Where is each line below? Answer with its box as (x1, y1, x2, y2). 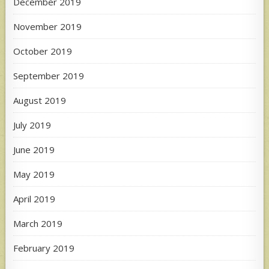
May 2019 (13, 168, 55, 180)
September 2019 (13, 69, 85, 82)
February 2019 (13, 241, 75, 254)
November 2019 (13, 20, 82, 32)
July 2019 (13, 118, 52, 131)
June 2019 (13, 143, 55, 156)
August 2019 (13, 94, 67, 106)
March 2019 (13, 217, 63, 229)
